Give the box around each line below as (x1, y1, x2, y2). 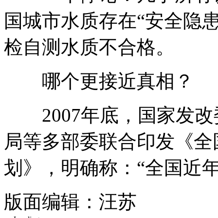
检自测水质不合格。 (4, 36, 175, 57)
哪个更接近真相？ (4, 70, 194, 91)
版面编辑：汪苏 (4, 191, 137, 212)
